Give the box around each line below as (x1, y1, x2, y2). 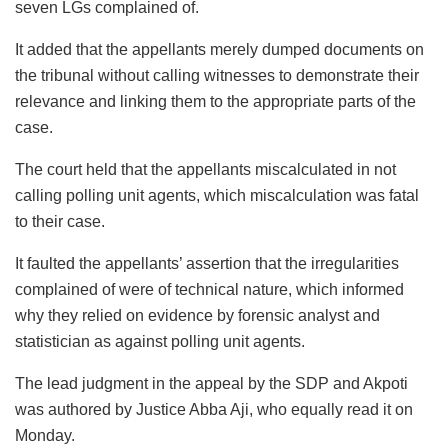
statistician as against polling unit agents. (15, 333, 305, 351)
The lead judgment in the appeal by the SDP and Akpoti (15, 375, 408, 393)
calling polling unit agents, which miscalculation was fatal (15, 187, 419, 205)
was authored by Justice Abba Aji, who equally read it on (15, 401, 413, 419)
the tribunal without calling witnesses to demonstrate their (15, 67, 419, 85)
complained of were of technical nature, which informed (15, 281, 404, 299)
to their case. (15, 213, 105, 231)
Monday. (15, 427, 75, 445)
